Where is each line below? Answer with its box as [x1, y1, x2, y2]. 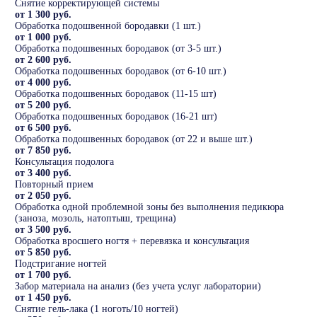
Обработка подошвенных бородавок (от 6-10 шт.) [15, 66, 226, 77]
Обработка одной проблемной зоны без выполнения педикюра [15, 202, 284, 213]
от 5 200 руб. [15, 100, 71, 111]
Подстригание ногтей [15, 258, 107, 270]
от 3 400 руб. [15, 168, 71, 179]
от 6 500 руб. [15, 122, 71, 134]
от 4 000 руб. [15, 77, 71, 88]
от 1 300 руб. [15, 9, 71, 21]
